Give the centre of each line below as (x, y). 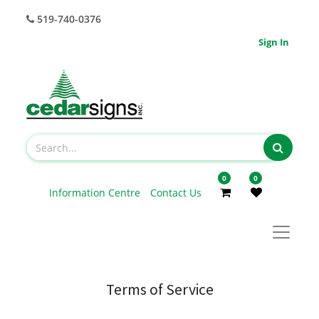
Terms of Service (159, 289)
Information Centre (96, 193)
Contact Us (176, 193)
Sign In (273, 42)
